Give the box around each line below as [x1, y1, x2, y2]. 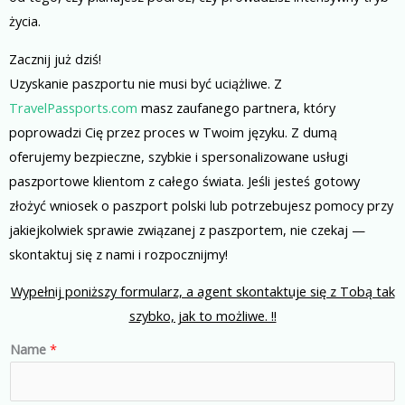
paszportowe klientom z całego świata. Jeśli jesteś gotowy [9, 171, 360, 190]
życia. [9, 11, 41, 30]
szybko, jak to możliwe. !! [128, 306, 277, 325]
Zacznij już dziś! [9, 49, 101, 68]
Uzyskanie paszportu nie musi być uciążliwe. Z [9, 73, 282, 92]
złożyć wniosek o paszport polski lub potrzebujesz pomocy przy [9, 195, 393, 214]
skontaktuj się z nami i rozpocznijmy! [9, 244, 228, 263]
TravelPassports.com [9, 98, 137, 117]
